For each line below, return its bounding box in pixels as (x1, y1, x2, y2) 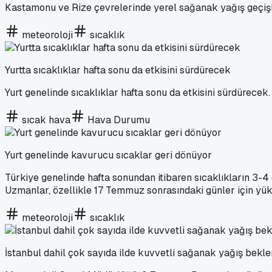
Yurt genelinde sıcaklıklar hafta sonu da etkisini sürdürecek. (5, 86, 270, 99)
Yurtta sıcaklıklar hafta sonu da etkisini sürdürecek (5, 63, 231, 76)
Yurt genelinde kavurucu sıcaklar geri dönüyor (5, 148, 212, 161)
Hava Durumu (87, 113, 150, 126)
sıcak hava (22, 113, 70, 126)
